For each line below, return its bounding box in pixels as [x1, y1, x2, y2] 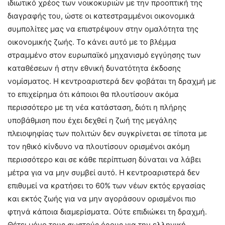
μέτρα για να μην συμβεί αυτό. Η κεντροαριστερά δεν [8, 168, 200, 178]
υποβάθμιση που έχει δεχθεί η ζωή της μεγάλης [8, 116, 177, 126]
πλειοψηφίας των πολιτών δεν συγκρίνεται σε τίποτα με [8, 129, 207, 139]
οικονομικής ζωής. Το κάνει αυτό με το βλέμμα [8, 37, 176, 47]
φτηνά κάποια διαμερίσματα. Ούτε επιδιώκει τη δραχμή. [8, 207, 207, 217]
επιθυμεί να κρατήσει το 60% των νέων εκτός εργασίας [8, 181, 205, 191]
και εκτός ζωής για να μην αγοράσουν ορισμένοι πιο [8, 194, 196, 204]
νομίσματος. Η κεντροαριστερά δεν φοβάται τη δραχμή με [8, 76, 216, 86]
